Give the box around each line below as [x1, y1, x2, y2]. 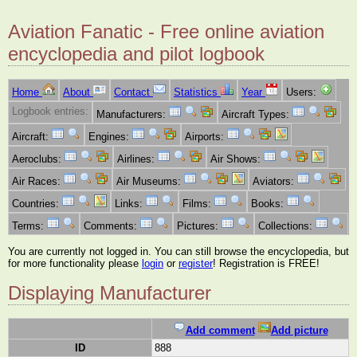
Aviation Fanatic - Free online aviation [8, 21, 324, 43]
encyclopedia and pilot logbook [8, 43, 265, 65]
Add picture [270, 324, 328, 337]
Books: [251, 198, 287, 210]
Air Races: [12, 175, 64, 188]
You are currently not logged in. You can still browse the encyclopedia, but [8, 245, 349, 257]
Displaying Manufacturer [8, 282, 211, 304]
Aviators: [253, 175, 297, 188]
